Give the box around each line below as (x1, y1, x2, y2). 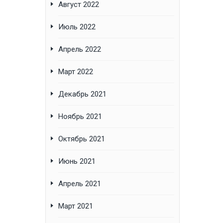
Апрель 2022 (58, 45, 101, 54)
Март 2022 (58, 67, 93, 77)
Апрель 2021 (58, 179, 101, 189)
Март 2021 (58, 202, 93, 211)
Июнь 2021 (58, 157, 96, 166)
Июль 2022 (58, 22, 96, 32)
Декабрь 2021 (58, 90, 107, 99)
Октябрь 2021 (58, 134, 105, 144)
